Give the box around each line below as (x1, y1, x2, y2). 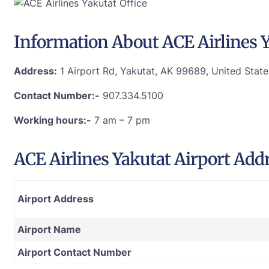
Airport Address (17, 192, 94, 205)
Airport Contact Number (17, 246, 131, 258)
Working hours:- (14, 113, 91, 126)
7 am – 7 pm (91, 113, 150, 126)
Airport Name (17, 223, 81, 235)
